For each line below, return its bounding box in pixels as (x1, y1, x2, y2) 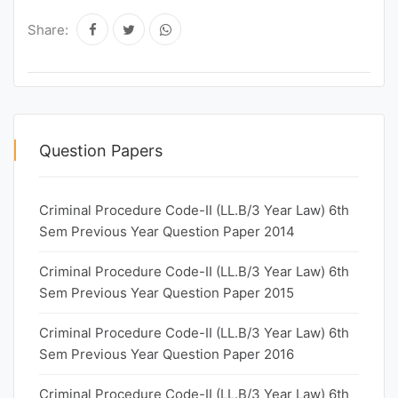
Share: (28, 20, 68, 38)
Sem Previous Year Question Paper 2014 (39, 223, 295, 240)
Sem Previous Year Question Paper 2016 (39, 346, 294, 362)
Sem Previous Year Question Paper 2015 (39, 284, 294, 301)
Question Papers (39, 141, 163, 160)
